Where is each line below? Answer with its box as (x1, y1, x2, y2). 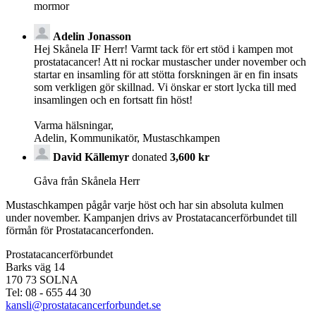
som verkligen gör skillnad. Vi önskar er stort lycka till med (34, 80, 296, 93)
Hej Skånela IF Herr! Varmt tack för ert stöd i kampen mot (34, 42, 293, 55)
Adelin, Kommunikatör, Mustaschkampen (34, 131, 220, 144)
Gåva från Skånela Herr (34, 174, 140, 187)
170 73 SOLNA (6, 273, 78, 286)
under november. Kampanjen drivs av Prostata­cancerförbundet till (6, 211, 297, 224)
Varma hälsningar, (34, 119, 114, 131)
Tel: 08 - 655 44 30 (6, 286, 91, 298)
